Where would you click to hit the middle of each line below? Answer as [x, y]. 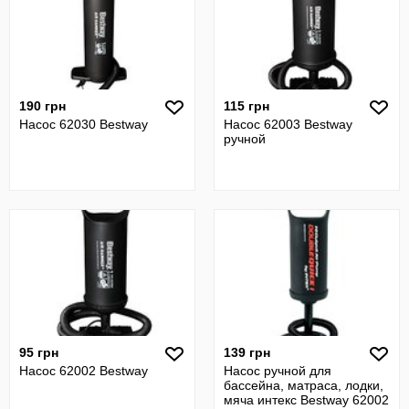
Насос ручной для [278, 371]
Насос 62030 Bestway [84, 124]
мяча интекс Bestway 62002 [306, 400]
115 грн [246, 106]
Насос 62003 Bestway [288, 124]
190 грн [42, 106]
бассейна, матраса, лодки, [304, 385]
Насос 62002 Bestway [84, 371]
